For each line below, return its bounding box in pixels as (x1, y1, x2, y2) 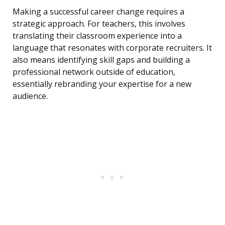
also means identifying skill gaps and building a (13, 54, 190, 66)
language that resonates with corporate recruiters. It (13, 42, 212, 54)
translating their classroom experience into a (13, 30, 182, 42)
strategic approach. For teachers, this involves (13, 18, 185, 30)
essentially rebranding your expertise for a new (13, 78, 191, 90)
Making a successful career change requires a (13, 6, 184, 18)
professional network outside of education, (13, 66, 175, 78)
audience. (13, 90, 48, 102)
